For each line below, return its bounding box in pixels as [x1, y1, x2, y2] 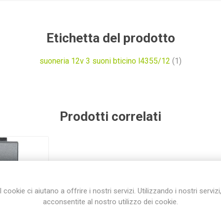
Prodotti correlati [60, 109, 161, 124]
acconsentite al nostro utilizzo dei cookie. [43, 197, 178, 206]
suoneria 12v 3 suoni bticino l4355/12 [39, 56, 170, 66]
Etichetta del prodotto [46, 30, 175, 45]
